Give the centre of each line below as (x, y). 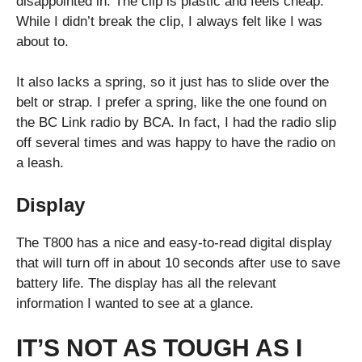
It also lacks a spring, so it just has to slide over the (173, 82)
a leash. (40, 163)
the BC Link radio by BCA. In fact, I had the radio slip (176, 123)
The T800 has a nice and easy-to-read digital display (174, 242)
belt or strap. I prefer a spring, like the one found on (171, 103)
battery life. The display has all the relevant (146, 283)
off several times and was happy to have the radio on (176, 143)
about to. (42, 41)
